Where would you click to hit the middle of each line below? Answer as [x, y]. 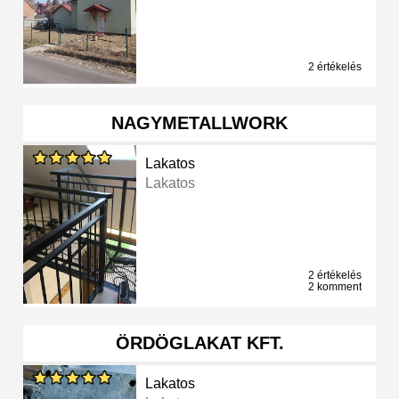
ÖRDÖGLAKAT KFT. [199, 343]
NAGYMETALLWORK [199, 123]
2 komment [335, 287]
